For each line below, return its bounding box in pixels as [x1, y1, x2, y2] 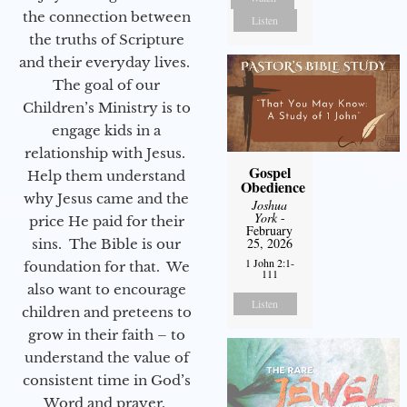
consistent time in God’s [22, 371, 191, 389]
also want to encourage [26, 280, 186, 298]
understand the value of [24, 348, 189, 366]
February [246, 221, 293, 239]
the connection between [22, 7, 191, 25]
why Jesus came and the [24, 189, 189, 207]
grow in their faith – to [27, 325, 185, 343]
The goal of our [53, 75, 160, 94]
